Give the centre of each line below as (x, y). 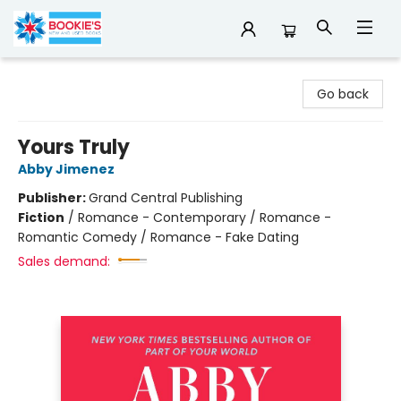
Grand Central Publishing (166, 198)
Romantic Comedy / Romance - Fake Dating (158, 237)
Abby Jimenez (66, 169)
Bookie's (38, 74)
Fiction (41, 218)
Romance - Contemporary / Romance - (205, 218)
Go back (343, 94)
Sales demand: (64, 261)
